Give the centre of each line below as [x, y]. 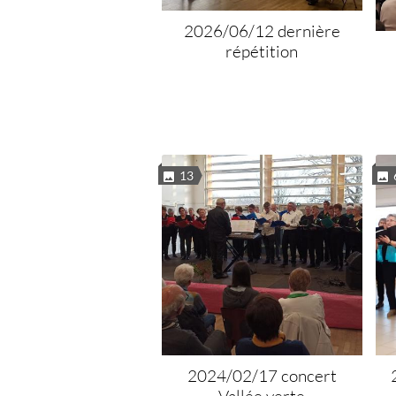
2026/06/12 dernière [262, 31]
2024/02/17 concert [262, 375]
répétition [262, 52]
